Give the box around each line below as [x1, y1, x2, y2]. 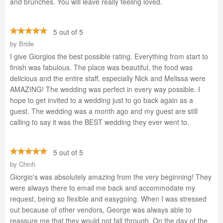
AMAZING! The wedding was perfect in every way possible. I [10, 84, 200, 94]
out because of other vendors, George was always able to [10, 205, 192, 215]
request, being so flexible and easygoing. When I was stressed [10, 194, 207, 204]
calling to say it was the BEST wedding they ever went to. [10, 117, 189, 127]
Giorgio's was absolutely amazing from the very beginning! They [10, 172, 212, 182]
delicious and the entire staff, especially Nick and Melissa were [10, 73, 206, 83]
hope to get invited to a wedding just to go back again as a [10, 95, 193, 105]
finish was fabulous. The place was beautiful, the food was [10, 62, 193, 72]
